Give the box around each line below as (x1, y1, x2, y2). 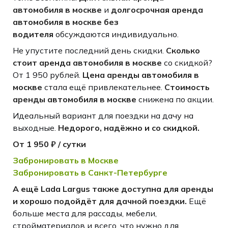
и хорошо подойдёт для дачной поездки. (12, 195, 187, 206)
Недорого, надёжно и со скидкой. (58, 122, 199, 133)
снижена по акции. (136, 94, 214, 104)
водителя (12, 28, 53, 39)
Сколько (165, 45, 200, 55)
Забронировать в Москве (12, 155, 119, 165)
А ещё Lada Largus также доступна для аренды (12, 183, 213, 194)
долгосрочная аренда (110, 4, 203, 15)
